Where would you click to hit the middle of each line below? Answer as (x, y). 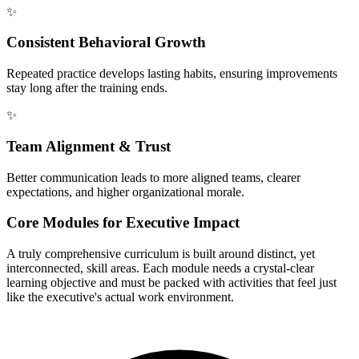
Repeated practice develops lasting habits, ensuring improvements (172, 74)
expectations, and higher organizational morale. (125, 192)
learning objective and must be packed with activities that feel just (171, 283)
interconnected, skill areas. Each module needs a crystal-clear (160, 268)
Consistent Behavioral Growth (106, 42)
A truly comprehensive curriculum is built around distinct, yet (161, 254)
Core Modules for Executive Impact (123, 223)
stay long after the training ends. (87, 88)
